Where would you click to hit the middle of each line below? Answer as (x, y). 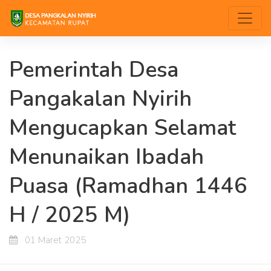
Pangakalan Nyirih (100, 99)
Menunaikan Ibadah (106, 157)
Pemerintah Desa (94, 70)
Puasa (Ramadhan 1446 (128, 186)
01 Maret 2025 (54, 240)
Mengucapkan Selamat (122, 128)
